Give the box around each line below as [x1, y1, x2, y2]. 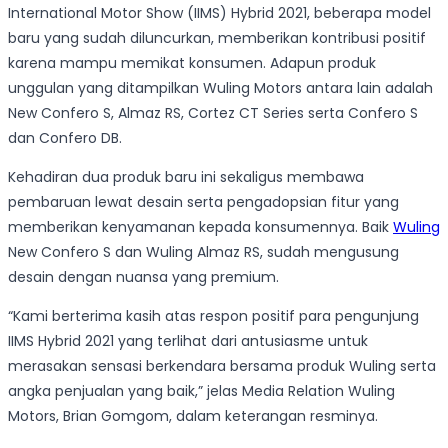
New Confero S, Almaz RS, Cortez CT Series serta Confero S [8, 103, 418, 124]
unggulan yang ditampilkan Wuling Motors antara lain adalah [8, 78, 433, 99]
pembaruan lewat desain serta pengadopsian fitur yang [8, 192, 399, 213]
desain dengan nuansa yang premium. [8, 267, 279, 288]
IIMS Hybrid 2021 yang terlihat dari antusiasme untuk [8, 331, 368, 352]
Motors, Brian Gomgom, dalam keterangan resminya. [8, 406, 378, 427]
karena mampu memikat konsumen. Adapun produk [8, 53, 376, 74]
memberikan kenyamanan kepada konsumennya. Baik [8, 217, 393, 238]
